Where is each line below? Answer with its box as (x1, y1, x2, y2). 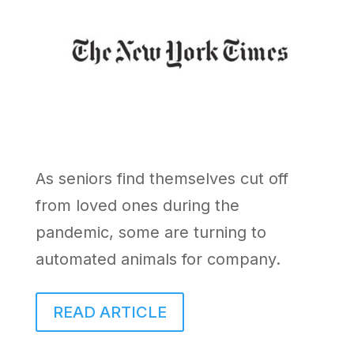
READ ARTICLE (52, 302, 167, 322)
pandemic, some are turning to (35, 222, 266, 242)
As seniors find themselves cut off (35, 168, 288, 188)
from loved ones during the (35, 195, 239, 215)
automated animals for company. (35, 249, 281, 269)
